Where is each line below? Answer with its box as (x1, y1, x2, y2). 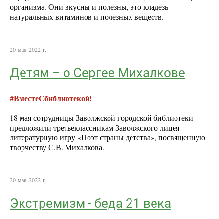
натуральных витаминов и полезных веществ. (10, 11, 164, 22)
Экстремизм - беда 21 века (10, 196, 171, 211)
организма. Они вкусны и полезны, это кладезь (10, 1, 168, 12)
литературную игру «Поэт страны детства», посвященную (10, 132, 205, 142)
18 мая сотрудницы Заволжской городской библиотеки (10, 112, 193, 123)
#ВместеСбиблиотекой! (10, 92, 92, 104)
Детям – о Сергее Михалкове (10, 66, 185, 81)
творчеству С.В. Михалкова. (10, 142, 104, 152)
